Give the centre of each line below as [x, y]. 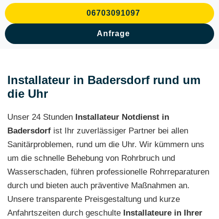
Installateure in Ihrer [163, 213]
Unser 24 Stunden [41, 117]
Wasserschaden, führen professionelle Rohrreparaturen [108, 172]
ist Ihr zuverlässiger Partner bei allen [120, 131]
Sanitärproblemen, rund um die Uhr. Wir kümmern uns [106, 144]
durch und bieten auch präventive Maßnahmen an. [99, 186]
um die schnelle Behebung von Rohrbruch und [91, 158]
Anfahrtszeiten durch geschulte [65, 213]
